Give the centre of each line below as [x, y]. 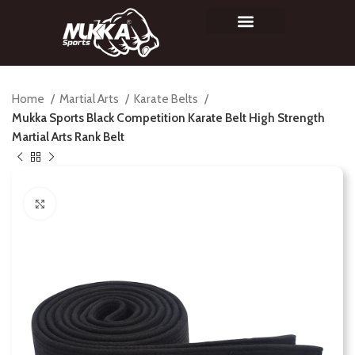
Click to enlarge [95, 203]
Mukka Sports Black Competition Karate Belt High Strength [168, 118]
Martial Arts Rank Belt [68, 137]
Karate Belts [167, 99]
